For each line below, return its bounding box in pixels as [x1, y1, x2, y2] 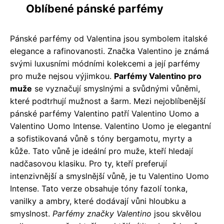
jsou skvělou [151, 208, 201, 218]
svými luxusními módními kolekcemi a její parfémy [10, 58, 200, 68]
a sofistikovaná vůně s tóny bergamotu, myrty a [10, 133, 192, 143]
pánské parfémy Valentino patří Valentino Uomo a [10, 108, 199, 118]
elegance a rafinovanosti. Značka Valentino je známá [10, 45, 209, 56]
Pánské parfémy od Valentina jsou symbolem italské [10, 33, 207, 43]
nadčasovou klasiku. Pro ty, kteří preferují [10, 158, 167, 168]
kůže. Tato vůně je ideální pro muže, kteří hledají [10, 145, 193, 156]
